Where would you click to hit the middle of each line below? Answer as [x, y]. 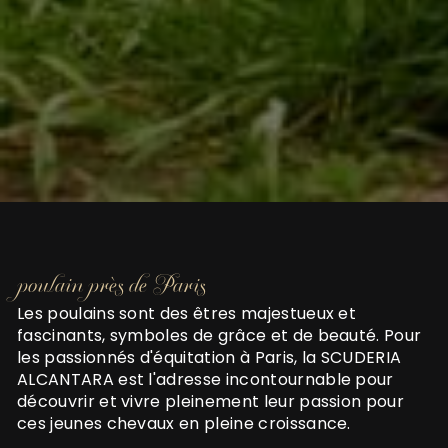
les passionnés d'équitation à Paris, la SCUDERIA [209, 357]
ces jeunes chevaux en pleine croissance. [184, 423]
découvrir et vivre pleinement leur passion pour [211, 401]
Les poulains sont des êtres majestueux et [187, 313]
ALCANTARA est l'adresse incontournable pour [205, 379]
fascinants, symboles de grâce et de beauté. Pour [219, 335]
